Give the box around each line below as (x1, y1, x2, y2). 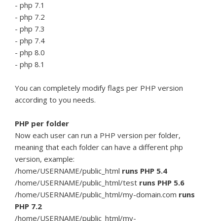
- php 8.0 (15, 47, 45, 57)
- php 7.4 (15, 36, 45, 45)
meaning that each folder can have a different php (15, 142, 183, 152)
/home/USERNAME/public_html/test (15, 178, 139, 187)
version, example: (15, 154, 74, 164)
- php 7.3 (15, 24, 45, 34)
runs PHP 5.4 (122, 166, 167, 176)
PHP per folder (15, 118, 69, 128)
